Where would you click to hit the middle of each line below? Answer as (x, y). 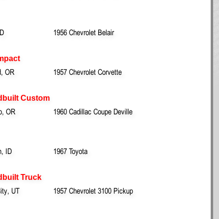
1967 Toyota (70, 151)
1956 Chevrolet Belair (84, 32)
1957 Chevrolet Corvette (88, 72)
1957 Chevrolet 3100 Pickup (93, 190)
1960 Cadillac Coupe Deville (93, 111)
